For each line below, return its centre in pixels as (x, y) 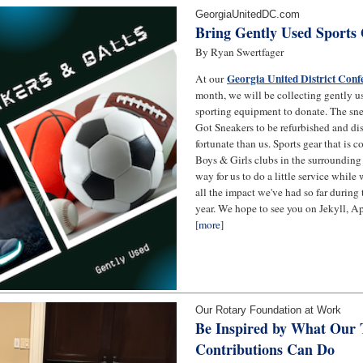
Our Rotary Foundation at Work (268, 310)
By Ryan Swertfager (239, 51)
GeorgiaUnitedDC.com (248, 14)
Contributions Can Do (265, 349)
